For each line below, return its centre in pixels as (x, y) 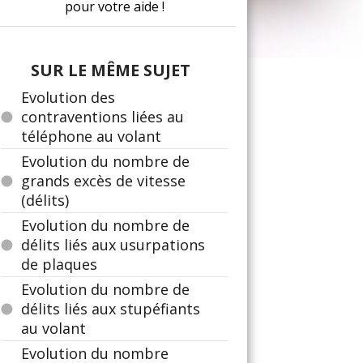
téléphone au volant (91, 136)
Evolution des (68, 97)
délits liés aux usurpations (113, 245)
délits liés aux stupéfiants (111, 309)
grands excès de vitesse (103, 181)
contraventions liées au (102, 117)
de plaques (59, 264)
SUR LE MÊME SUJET (110, 70)
